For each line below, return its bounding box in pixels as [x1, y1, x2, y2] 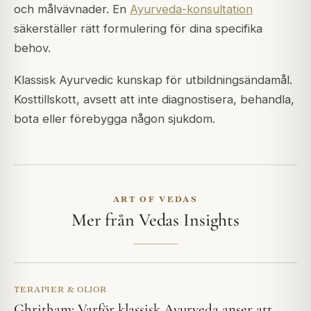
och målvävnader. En [14, 1, 130, 16]
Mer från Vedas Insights [71, 208, 239, 230]
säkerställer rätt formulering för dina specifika [14, 21, 262, 35]
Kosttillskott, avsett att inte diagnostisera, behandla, [14, 92, 294, 106]
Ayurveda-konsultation [130, 1, 253, 16]
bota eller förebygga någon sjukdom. [14, 111, 215, 126]
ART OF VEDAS [113, 194, 198, 203]
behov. [14, 40, 51, 55]
